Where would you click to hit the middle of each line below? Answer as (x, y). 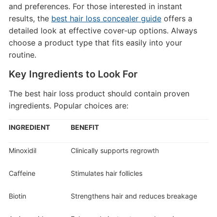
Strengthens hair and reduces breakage (134, 196)
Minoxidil (22, 150)
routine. (22, 54)
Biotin (17, 196)
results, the (30, 18)
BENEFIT (85, 127)
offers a (177, 18)
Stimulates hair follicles (106, 173)
